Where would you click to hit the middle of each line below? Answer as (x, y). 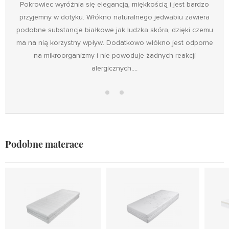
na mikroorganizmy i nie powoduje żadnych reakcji (114, 56)
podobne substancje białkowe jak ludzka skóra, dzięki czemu (114, 30)
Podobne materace (44, 144)
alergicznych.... (114, 68)
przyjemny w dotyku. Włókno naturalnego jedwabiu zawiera (114, 17)
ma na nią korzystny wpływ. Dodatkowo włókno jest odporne (114, 43)
